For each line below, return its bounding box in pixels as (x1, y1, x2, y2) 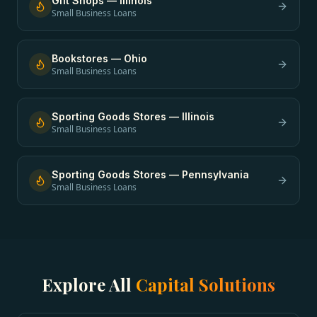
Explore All (42, 273, 136, 296)
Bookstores (52, 52, 108, 64)
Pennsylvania (182, 168, 249, 180)
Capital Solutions (136, 273, 275, 296)
